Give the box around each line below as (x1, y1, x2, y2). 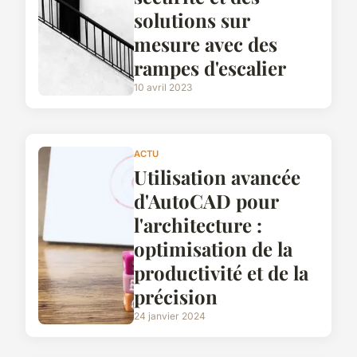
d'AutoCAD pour (134, 188, 278, 214)
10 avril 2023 (134, 80, 192, 93)
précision (134, 284, 218, 310)
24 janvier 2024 (134, 310, 206, 323)
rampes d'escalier (134, 54, 286, 80)
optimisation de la (134, 236, 292, 262)
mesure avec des (134, 30, 277, 57)
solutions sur (134, 6, 249, 33)
